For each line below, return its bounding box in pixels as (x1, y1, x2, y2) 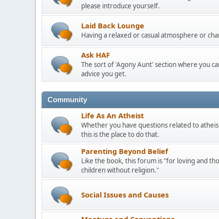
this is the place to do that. (81, 130, 159, 139)
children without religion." (81, 166, 159, 175)
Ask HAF (81, 50, 110, 60)
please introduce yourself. (81, 1, 160, 10)
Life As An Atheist (81, 110, 144, 120)
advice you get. (81, 69, 127, 78)
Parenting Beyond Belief (81, 146, 168, 156)
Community (47, 96, 87, 104)
